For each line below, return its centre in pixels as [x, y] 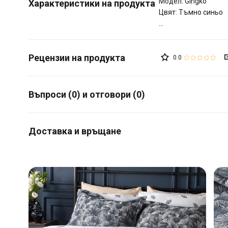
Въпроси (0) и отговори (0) [87, 94]
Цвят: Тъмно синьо [191, 12]
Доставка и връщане [75, 131]
